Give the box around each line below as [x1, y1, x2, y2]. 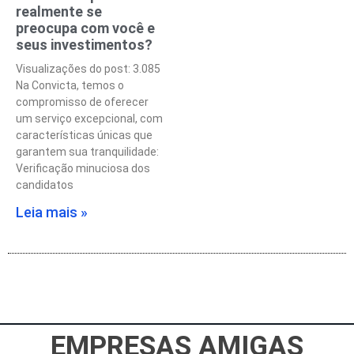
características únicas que [16, 128, 153, 141]
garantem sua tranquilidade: [16, 145, 159, 158]
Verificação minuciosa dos [16, 161, 150, 175]
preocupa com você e [16, 19, 155, 36]
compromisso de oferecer [16, 95, 149, 108]
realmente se [16, 2, 102, 20]
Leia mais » [16, 203, 88, 220]
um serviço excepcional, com [16, 111, 163, 125]
